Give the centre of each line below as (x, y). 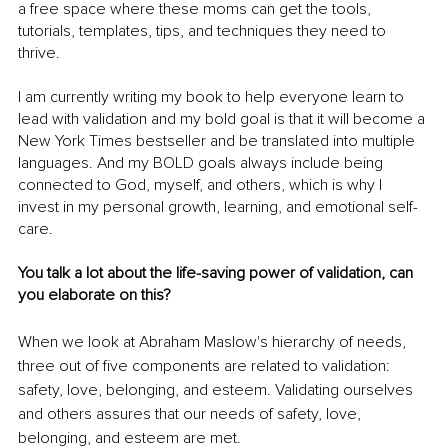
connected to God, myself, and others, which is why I (202, 185)
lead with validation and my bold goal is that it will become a (223, 119)
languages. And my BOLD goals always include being (202, 163)
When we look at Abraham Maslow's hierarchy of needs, (214, 342)
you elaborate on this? (94, 295)
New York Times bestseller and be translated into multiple (218, 141)
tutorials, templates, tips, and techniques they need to (204, 31)
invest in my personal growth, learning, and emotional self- (218, 207)
